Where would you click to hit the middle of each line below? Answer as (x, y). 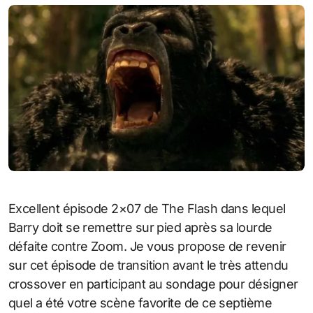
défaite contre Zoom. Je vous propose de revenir (147, 246)
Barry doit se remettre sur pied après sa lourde (140, 227)
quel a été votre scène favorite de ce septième (140, 303)
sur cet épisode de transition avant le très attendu (148, 265)
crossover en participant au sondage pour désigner (153, 284)
